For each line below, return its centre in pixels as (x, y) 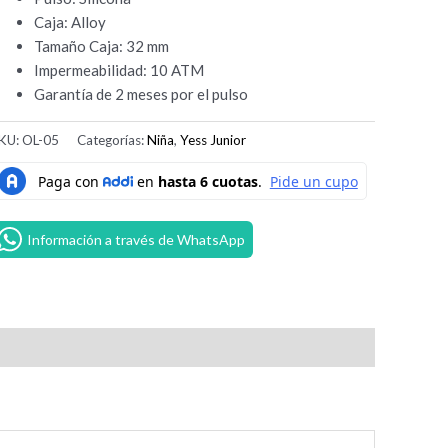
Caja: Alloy (70, 21)
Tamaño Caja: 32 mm (102, 45)
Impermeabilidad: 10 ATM (119, 69)
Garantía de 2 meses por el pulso (141, 93)
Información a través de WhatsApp (136, 240)
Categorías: (112, 140)
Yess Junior (213, 140)
